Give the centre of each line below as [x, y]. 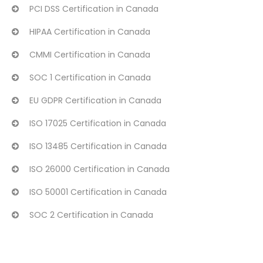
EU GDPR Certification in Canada [95, 100]
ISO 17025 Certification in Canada [98, 123]
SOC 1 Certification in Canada [90, 77]
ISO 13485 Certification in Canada [98, 146]
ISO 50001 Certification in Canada [98, 192]
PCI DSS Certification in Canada [94, 9]
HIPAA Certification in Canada [90, 32]
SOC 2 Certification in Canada [91, 215]
